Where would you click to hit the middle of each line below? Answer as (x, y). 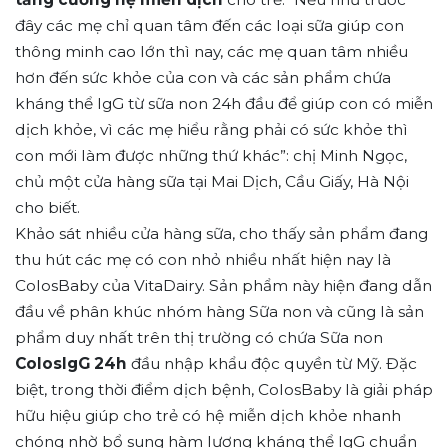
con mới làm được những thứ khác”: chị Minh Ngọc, (211, 156)
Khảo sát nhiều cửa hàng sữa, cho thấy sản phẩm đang (221, 234)
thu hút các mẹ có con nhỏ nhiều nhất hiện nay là (203, 260)
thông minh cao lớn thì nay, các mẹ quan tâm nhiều (211, 52)
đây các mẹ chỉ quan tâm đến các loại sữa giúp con (209, 26)
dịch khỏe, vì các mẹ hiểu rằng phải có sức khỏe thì (211, 130)
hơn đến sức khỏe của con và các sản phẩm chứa (203, 78)
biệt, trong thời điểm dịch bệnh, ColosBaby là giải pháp (224, 390)
